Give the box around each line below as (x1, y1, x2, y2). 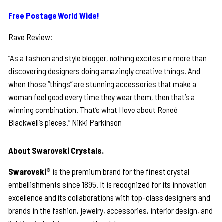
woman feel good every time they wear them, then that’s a (8, 92, 195, 102)
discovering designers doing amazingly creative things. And (8, 66, 201, 76)
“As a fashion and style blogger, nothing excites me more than (8, 53, 207, 63)
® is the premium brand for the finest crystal (46, 166, 190, 177)
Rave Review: (8, 32, 53, 42)
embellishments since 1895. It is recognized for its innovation (8, 179, 207, 190)
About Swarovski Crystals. (8, 145, 104, 156)
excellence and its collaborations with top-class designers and (8, 192, 211, 203)
